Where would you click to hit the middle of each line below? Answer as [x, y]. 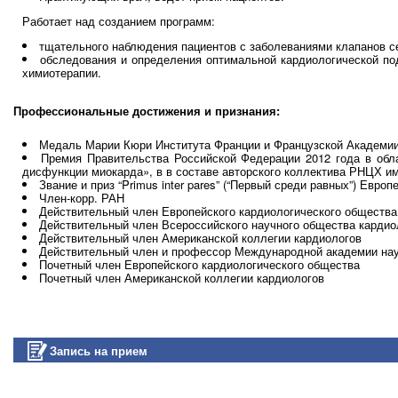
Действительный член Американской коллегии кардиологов [200, 238]
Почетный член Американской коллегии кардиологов [182, 278]
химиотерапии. [62, 73]
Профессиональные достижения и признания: [147, 111]
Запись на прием [99, 350]
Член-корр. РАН [82, 198]
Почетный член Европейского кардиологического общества [199, 265]
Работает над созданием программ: [119, 21]
